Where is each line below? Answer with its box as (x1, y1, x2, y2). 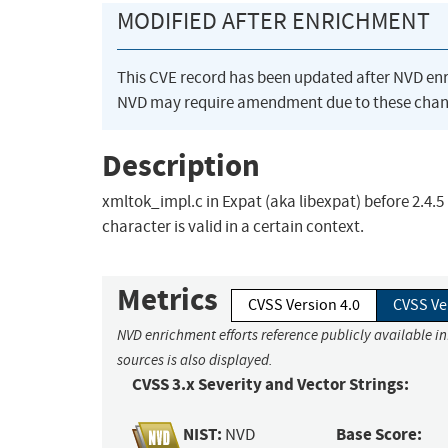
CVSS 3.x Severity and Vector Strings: (132, 373, 409, 397)
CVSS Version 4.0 (248, 295, 360, 316)
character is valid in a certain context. (102, 216, 364, 238)
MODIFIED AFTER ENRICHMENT (117, 6, 430, 37)
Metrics (117, 279, 218, 321)
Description (102, 144, 260, 186)
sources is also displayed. (117, 351, 273, 370)
